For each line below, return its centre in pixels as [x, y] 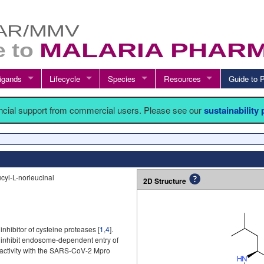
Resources [182, 78]
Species [122, 78]
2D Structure [165, 181]
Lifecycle [65, 78]
